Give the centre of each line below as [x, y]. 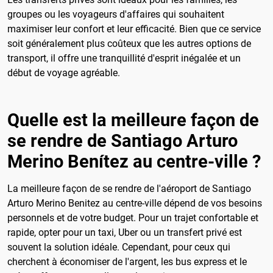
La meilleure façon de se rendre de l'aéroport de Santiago [129, 188]
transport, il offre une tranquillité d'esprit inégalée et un [124, 58]
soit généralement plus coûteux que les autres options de [129, 43]
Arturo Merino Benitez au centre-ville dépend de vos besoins [135, 203]
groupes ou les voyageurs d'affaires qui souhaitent [116, 14]
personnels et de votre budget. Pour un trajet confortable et [133, 218]
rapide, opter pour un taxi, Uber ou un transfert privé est [125, 232]
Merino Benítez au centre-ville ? [134, 161]
